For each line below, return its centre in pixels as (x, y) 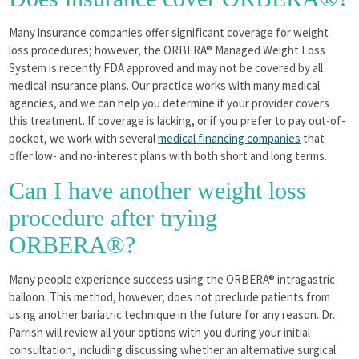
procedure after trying (113, 217)
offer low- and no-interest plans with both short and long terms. (168, 155)
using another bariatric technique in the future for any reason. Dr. (172, 314)
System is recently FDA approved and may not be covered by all (166, 67)
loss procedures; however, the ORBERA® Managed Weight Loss (167, 50)
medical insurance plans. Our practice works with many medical (165, 85)
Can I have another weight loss (158, 190)
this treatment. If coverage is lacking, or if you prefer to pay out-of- (177, 120)
